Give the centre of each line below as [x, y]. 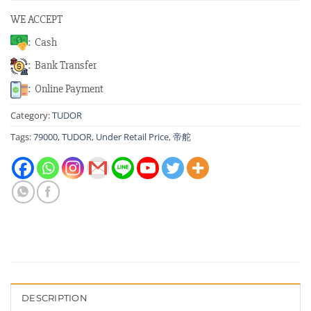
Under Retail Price [132, 136]
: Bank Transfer [62, 66]
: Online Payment [66, 89]
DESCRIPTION [54, 298]
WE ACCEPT [36, 19]
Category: [31, 115]
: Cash [42, 42]
